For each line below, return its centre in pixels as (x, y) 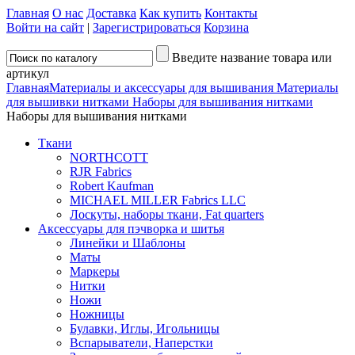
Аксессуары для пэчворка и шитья (131, 229)
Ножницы (97, 314)
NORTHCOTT (109, 157)
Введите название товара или (252, 57)
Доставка (111, 13)
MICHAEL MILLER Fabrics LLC (158, 200)
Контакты (231, 13)
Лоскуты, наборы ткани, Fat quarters (167, 214)
